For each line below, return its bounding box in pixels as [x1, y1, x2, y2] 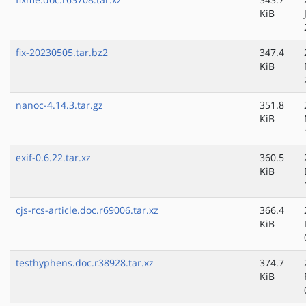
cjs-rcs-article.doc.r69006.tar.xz [16, 204, 158, 217]
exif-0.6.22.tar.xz [16, 151, 91, 165]
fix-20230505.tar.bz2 [16, 46, 108, 59]
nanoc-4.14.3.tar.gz [16, 98, 103, 112]
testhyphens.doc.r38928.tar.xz [16, 256, 154, 270]
